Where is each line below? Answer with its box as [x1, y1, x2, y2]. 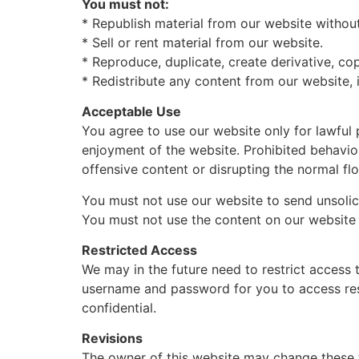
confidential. [82, 299, 156, 316]
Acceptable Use [82, 103, 181, 120]
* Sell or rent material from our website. [82, 34, 323, 50]
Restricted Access [82, 241, 197, 258]
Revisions [82, 330, 143, 347]
